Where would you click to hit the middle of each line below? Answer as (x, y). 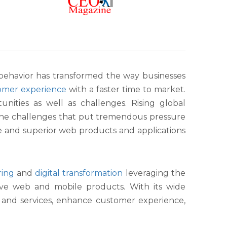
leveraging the (154, 173)
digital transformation (79, 173)
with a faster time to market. (126, 90)
